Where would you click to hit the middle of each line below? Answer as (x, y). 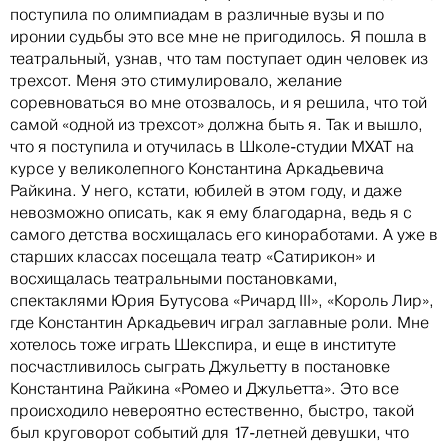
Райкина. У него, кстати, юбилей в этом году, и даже (206, 191)
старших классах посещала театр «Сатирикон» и (192, 257)
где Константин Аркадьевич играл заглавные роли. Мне (219, 323)
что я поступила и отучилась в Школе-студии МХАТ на (212, 147)
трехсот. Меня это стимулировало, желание (176, 81)
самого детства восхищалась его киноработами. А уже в (224, 235)
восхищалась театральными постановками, (174, 279)
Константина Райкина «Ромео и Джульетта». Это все (204, 389)
